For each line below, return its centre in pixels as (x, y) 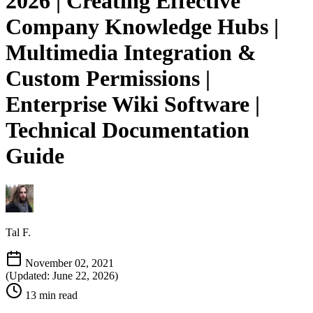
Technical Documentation (128, 130)
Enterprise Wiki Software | (133, 104)
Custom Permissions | (108, 79)
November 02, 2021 (70, 263)
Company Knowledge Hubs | (142, 27)
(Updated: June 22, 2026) (62, 275)
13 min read (51, 295)
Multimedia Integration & (131, 53)
